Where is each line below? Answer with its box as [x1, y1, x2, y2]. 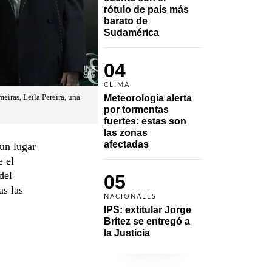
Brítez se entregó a [104, 216, 190, 226]
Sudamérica [104, 27, 159, 38]
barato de [104, 15, 148, 26]
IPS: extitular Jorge [104, 204, 191, 215]
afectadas [104, 138, 149, 149]
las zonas [104, 127, 148, 138]
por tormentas [104, 104, 169, 115]
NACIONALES [104, 192, 157, 200]
